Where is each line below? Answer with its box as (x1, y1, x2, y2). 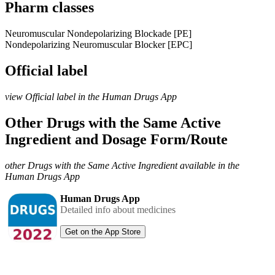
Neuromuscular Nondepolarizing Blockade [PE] (5, 28, 192, 39)
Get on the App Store (65, 227, 141, 236)
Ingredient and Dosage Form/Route (5, 131, 228, 147)
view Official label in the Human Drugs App (5, 91, 177, 102)
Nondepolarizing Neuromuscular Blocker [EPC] (5, 39, 192, 50)
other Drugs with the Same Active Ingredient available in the (5, 160, 239, 171)
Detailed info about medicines (60, 204, 176, 215)
